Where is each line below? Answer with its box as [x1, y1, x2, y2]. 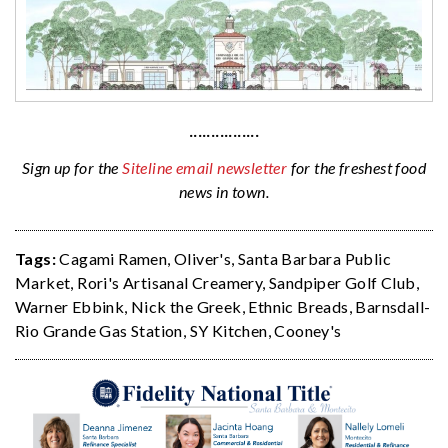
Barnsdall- [355, 297, 431, 317]
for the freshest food [287, 158, 427, 178]
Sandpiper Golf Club [269, 273, 416, 293]
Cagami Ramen [59, 249, 168, 269]
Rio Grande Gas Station [15, 321, 183, 341]
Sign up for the [21, 158, 123, 178]
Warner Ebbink [15, 297, 125, 317]
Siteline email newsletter [122, 158, 288, 178]
